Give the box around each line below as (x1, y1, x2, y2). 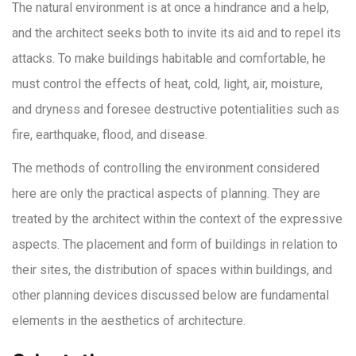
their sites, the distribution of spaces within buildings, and (12, 262, 332, 277)
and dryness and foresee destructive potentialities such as (12, 102, 339, 117)
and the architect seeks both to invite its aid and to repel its (12, 25, 341, 41)
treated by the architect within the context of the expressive (12, 211, 342, 226)
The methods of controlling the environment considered (12, 161, 319, 176)
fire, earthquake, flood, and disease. (12, 127, 207, 142)
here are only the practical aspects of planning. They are (12, 186, 320, 201)
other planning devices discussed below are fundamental (12, 288, 329, 303)
